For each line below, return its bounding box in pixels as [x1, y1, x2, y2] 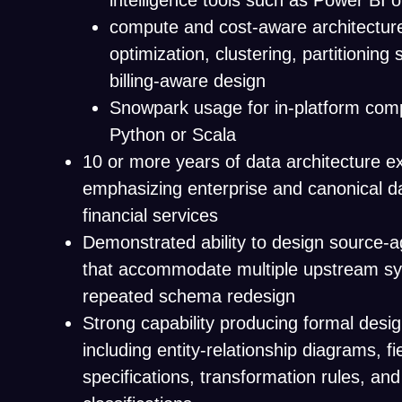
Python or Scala [109, 125, 236, 144]
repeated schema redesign [83, 286, 295, 306]
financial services [83, 205, 218, 225]
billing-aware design [109, 71, 266, 91]
